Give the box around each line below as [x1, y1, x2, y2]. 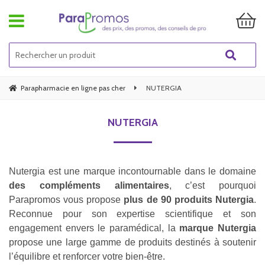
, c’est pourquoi [169, 180, 256, 190]
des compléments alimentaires [9, 180, 169, 190]
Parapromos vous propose [9, 194, 124, 205]
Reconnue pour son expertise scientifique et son [9, 208, 256, 219]
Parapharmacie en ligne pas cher [21, 83, 125, 92]
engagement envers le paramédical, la [9, 222, 180, 233]
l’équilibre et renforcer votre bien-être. [9, 251, 165, 261]
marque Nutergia [179, 222, 257, 233]
